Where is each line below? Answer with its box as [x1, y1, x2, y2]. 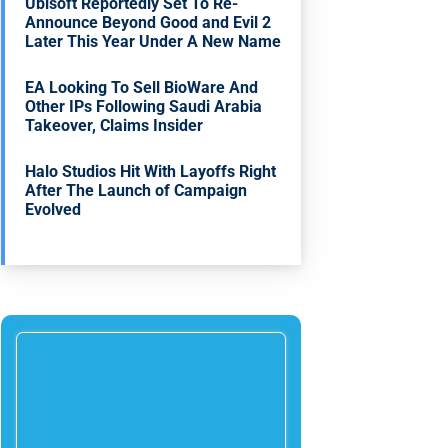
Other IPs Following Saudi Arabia [25, 96, 263, 116]
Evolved [25, 199, 82, 219]
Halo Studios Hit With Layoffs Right [25, 161, 277, 181]
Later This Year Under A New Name [25, 31, 282, 51]
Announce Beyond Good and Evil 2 [25, 12, 272, 32]
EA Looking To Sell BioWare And [25, 77, 259, 97]
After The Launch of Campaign [25, 180, 248, 200]
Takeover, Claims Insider [25, 115, 204, 135]
